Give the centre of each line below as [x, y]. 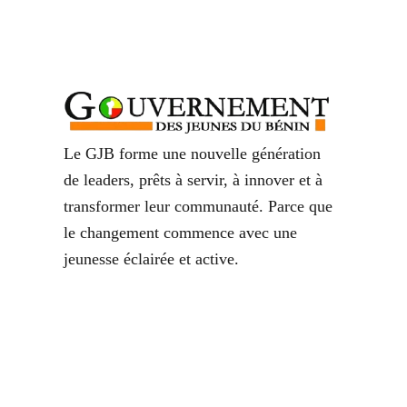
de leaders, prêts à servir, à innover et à [193, 179]
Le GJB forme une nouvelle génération [192, 153]
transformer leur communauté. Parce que [198, 206]
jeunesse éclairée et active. [151, 258]
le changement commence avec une [180, 232]
